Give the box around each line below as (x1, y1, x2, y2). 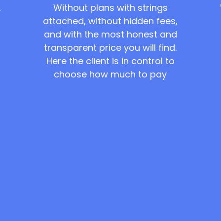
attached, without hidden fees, (43, 14, 178, 27)
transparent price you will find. (44, 41, 177, 54)
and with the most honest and (43, 28, 177, 40)
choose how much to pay (54, 68, 167, 80)
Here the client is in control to (46, 54, 175, 67)
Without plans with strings (53, 1, 168, 14)
